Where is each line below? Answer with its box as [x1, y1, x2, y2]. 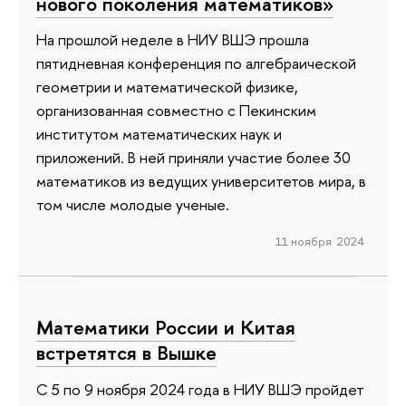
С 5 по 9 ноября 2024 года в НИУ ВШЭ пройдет [36, 378, 364, 400]
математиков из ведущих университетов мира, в [36, 170, 366, 192]
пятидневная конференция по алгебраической [36, 53, 356, 74]
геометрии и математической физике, [36, 76, 298, 98]
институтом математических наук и [36, 123, 282, 145]
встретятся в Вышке [36, 339, 217, 367]
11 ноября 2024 [275, 232, 364, 249]
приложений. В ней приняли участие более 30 [36, 147, 351, 169]
